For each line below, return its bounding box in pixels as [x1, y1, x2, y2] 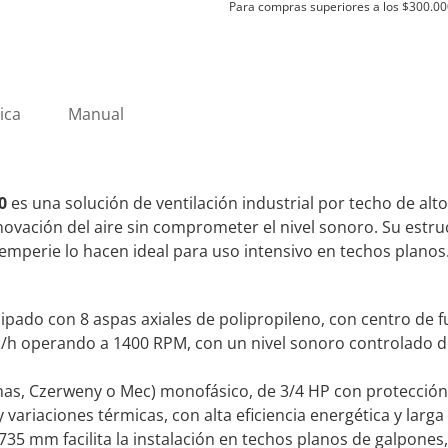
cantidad [228, 79, 295, 101]
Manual [68, 103, 124, 125]
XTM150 [228, 55, 288, 77]
